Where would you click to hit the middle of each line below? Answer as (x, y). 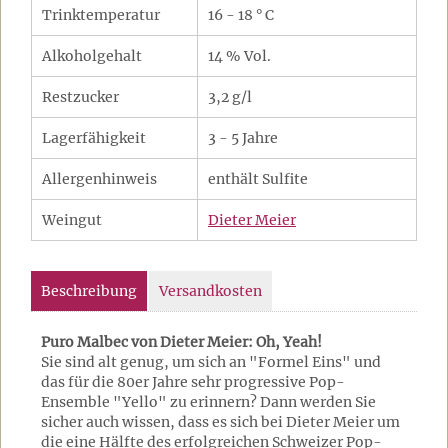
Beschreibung (89, 291)
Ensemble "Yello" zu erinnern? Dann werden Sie (208, 402)
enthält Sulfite (258, 179)
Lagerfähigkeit (94, 138)
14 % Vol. (239, 56)
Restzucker (80, 97)
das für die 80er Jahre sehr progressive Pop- (193, 382)
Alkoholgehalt (92, 56)
